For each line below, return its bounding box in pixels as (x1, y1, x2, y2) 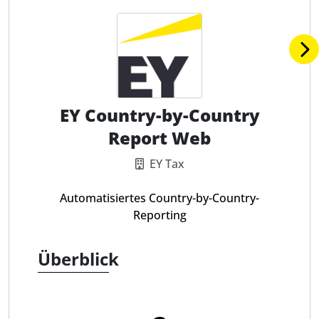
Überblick (38, 247, 119, 271)
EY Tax (149, 156, 184, 172)
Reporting (132, 207, 187, 223)
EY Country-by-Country (59, 103, 260, 127)
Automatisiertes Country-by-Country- (60, 190, 259, 206)
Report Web (108, 126, 211, 150)
